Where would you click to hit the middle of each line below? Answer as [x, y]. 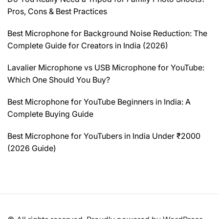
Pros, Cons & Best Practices [57, 11]
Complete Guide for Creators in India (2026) [88, 46]
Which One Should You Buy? [59, 80]
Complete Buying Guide [50, 114]
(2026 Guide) [32, 148]
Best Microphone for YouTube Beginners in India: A [99, 102]
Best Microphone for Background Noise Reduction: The [107, 33]
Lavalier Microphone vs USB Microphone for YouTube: [106, 68]
